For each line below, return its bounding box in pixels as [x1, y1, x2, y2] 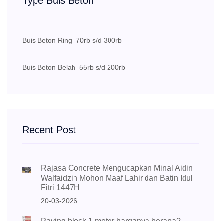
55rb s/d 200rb [75, 63, 125, 72]
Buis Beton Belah [22, 63, 75, 72]
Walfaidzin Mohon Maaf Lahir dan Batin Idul [41, 174, 193, 183]
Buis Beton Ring [22, 37, 72, 45]
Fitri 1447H [41, 184, 80, 192]
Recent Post [22, 124, 76, 136]
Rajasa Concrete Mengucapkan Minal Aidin [41, 164, 193, 173]
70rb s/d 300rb [72, 37, 122, 45]
